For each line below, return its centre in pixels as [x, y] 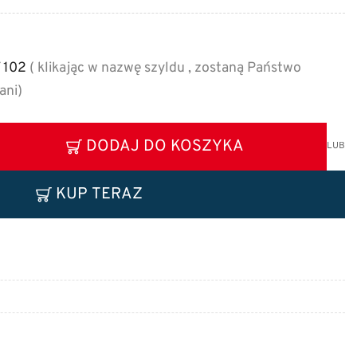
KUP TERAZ [99, 194]
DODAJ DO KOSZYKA [165, 146]
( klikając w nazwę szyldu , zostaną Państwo [164, 68]
